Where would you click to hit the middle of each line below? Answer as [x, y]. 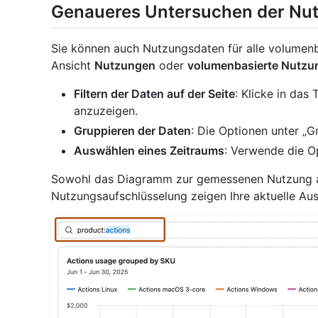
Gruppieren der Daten [132, 130]
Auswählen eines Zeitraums [149, 150]
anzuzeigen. [106, 110]
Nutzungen [125, 65]
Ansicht [73, 65]
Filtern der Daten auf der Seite [154, 93]
